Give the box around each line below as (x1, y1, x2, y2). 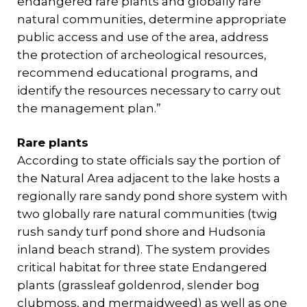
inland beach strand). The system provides (17, 243, 270, 256)
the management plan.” (17, 101, 161, 115)
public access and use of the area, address (17, 30, 269, 44)
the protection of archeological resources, (17, 48, 267, 62)
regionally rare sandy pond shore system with (17, 189, 288, 203)
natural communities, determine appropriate (17, 12, 286, 26)
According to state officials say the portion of (17, 153, 280, 167)
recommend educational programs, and (17, 66, 258, 79)
